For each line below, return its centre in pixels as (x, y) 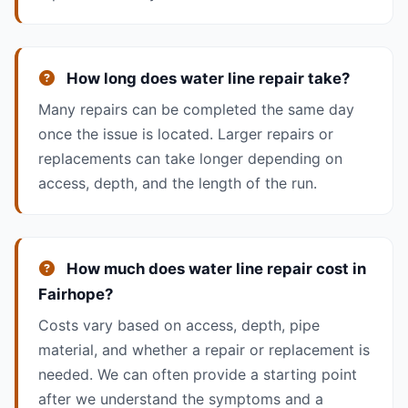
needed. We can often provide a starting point (197, 374)
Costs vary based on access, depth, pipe (178, 325)
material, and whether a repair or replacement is (204, 349)
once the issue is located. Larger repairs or (185, 133)
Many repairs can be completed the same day (196, 109)
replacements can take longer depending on (190, 158)
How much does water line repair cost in (214, 268)
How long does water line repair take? (206, 78)
